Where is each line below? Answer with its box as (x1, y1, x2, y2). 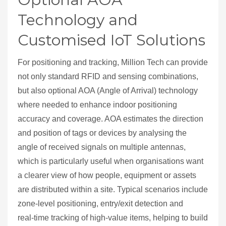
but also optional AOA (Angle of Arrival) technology (18, 86, 198, 95)
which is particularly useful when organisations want (18, 157, 203, 166)
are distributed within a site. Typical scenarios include (18, 185, 208, 194)
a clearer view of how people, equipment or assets (18, 171, 196, 180)
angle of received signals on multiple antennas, (18, 143, 186, 152)
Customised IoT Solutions (18, 31, 205, 50)
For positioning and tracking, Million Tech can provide (18, 58, 208, 67)
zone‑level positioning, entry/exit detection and (18, 199, 183, 208)
